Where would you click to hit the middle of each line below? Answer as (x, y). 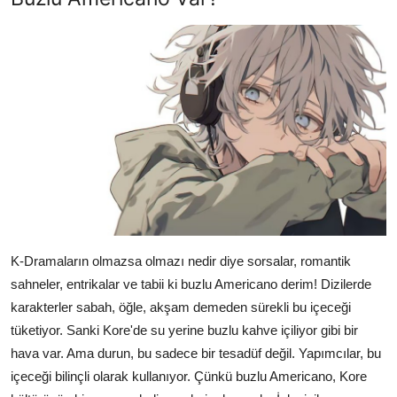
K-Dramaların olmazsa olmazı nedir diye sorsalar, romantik (181, 261)
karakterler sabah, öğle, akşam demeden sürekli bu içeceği (181, 307)
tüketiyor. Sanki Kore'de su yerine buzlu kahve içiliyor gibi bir (184, 331)
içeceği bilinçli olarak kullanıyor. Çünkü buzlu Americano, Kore (189, 377)
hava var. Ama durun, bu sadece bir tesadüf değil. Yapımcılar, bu (196, 354)
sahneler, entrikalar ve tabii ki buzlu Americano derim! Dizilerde (191, 284)
